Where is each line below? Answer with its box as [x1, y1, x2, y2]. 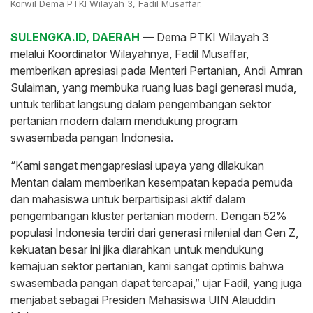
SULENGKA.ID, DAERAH [10, 29, 140, 44]
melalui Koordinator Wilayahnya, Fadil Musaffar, [10, 46, 249, 61]
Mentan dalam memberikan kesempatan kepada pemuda [10, 175, 293, 189]
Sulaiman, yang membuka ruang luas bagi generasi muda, [10, 80, 296, 94]
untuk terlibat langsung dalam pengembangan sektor [10, 96, 271, 111]
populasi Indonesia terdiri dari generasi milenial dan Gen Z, [10, 225, 298, 240]
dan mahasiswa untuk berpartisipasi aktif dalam [10, 191, 245, 206]
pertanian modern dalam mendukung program [10, 113, 238, 128]
